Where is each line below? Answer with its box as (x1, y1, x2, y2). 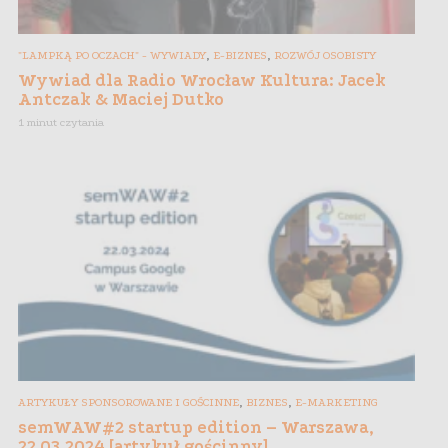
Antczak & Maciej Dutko (18, 90, 224, 110)
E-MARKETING (295, 395, 378, 409)
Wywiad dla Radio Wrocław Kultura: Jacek (18, 71, 386, 91)
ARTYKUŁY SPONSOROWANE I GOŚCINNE (18, 395, 239, 409)
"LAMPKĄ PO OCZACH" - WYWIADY (18, 49, 206, 63)
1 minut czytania (18, 116, 104, 130)
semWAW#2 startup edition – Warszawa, (18, 417, 373, 437)
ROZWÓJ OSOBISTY (274, 49, 376, 63)
